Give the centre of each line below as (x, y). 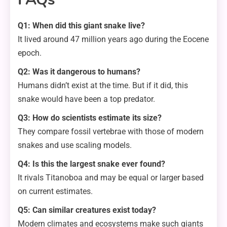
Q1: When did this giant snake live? (81, 26)
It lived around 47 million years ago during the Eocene (113, 40)
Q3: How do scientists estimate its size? (90, 118)
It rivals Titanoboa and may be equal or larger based (111, 178)
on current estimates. (55, 192)
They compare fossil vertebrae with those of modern (111, 132)
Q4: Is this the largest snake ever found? (91, 164)
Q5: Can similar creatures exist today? (87, 210)
